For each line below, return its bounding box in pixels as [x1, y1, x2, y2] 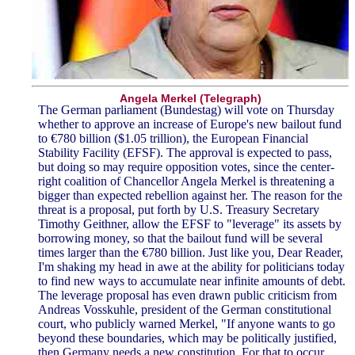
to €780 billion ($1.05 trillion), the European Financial [38, 132, 308, 146]
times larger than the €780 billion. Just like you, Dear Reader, [38, 246, 343, 260]
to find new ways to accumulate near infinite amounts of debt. [38, 274, 345, 288]
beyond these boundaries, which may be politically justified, [38, 331, 337, 345]
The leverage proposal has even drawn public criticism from [38, 288, 337, 303]
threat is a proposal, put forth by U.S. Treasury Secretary [38, 203, 319, 217]
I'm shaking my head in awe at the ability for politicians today [38, 260, 345, 274]
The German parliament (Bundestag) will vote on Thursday [38, 103, 334, 117]
